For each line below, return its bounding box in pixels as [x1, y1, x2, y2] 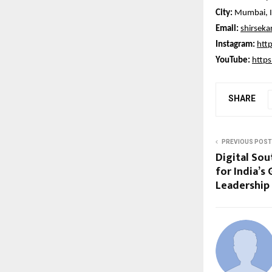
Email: [216, 24, 239, 33]
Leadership [216, 176, 270, 195]
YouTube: [216, 55, 250, 65]
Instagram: [216, 39, 255, 49]
